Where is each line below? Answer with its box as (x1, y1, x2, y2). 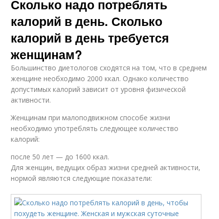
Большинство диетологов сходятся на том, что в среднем (11, 63, 207, 72)
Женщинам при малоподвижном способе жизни (11, 113, 171, 122)
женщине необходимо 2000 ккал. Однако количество (11, 74, 189, 83)
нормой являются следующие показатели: (11, 174, 153, 183)
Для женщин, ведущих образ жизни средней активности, (11, 163, 201, 172)
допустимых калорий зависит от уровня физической (11, 85, 186, 94)
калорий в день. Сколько (11, 12, 163, 30)
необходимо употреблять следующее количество (11, 124, 179, 133)
